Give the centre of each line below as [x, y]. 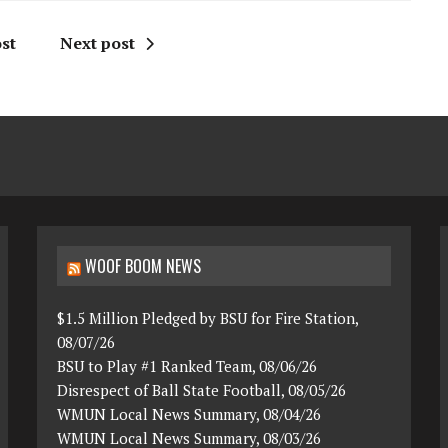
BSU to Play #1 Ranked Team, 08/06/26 [187, 366]
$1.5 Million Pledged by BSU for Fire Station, [208, 318]
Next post [98, 43]
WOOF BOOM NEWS [143, 266]
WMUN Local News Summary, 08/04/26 [189, 414]
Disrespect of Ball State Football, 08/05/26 [202, 390]
